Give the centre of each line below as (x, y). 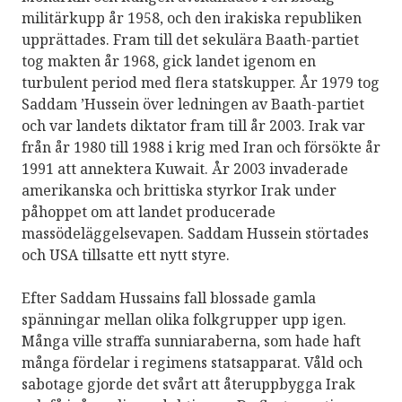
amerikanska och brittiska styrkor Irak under (179, 191)
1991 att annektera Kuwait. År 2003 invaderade (185, 169)
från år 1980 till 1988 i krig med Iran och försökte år (201, 148)
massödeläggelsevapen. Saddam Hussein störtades (195, 234)
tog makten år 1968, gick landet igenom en (169, 61)
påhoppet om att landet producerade (149, 212)
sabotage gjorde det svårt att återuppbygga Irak (188, 385)
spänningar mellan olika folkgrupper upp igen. (184, 320)
